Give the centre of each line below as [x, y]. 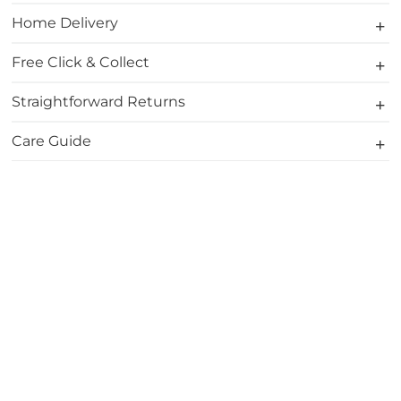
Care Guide [52, 141]
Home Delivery [65, 23]
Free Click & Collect [81, 62]
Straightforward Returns [99, 102]
